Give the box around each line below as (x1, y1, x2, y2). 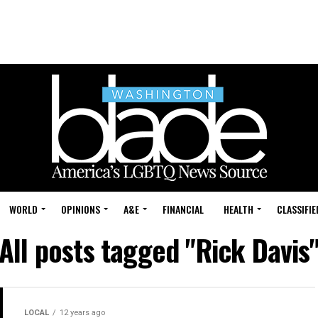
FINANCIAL (163, 202, 204, 216)
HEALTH (224, 202, 253, 216)
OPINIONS (61, 202, 100, 216)
